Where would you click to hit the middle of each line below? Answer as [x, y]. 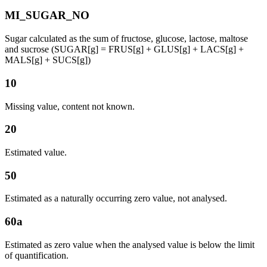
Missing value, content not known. [70, 106]
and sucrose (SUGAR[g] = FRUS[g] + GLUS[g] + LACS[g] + [124, 49]
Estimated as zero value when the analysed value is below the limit [130, 244]
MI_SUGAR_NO [47, 15]
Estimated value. [36, 153]
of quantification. [37, 255]
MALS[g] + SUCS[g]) [48, 60]
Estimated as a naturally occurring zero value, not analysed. [116, 198]
